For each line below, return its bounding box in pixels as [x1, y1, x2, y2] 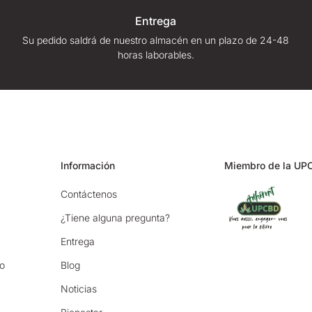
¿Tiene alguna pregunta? [61, 212, 171, 224]
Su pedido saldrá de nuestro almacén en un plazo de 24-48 [22, 34, 290, 47]
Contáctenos [61, 188, 118, 201]
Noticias [61, 283, 97, 295]
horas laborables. [117, 49, 194, 61]
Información [61, 159, 116, 172]
